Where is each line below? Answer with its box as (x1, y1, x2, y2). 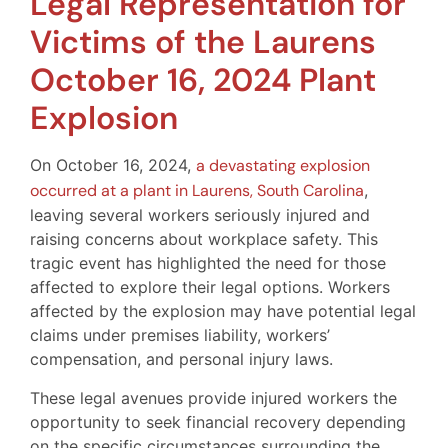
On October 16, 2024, (30, 155, 196, 176)
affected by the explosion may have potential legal (30, 301, 416, 322)
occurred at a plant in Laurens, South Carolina (30, 180, 364, 202)
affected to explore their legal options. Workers (30, 277, 390, 298)
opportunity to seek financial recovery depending (30, 411, 406, 432)
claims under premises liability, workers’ (30, 325, 330, 346)
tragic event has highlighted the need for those (30, 253, 386, 274)
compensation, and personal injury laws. (30, 349, 333, 370)
